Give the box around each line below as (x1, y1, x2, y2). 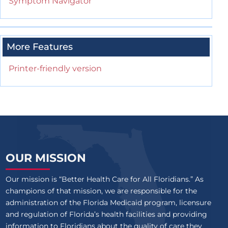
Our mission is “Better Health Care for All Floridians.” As (5, 175, 204, 184)
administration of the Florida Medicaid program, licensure (5, 198, 211, 208)
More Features (7, 41, 73, 53)
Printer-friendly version (9, 64, 102, 74)
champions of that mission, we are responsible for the (5, 186, 197, 196)
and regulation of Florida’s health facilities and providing (5, 210, 207, 219)
